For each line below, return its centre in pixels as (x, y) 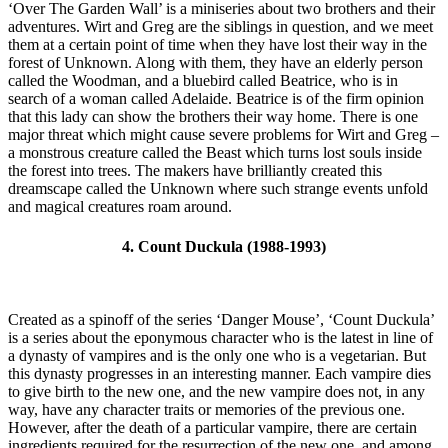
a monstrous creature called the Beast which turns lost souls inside (215, 153)
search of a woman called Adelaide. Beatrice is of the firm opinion (216, 99)
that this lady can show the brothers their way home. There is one (213, 117)
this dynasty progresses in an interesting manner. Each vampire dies (219, 373)
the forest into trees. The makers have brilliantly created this (195, 171)
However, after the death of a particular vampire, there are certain (212, 427)
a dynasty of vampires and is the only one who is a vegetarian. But (217, 355)
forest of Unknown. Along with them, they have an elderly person (215, 63)
